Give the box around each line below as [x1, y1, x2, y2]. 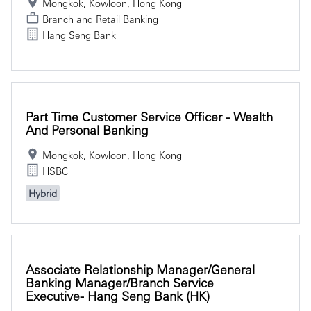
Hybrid [28, 186, 57, 199]
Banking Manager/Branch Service [26, 274, 214, 290]
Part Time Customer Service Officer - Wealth [26, 108, 273, 124]
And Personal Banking [26, 121, 149, 137]
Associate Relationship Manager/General [26, 260, 255, 277]
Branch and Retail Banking [42, 12, 158, 25]
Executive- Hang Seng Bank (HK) [26, 287, 210, 303]
